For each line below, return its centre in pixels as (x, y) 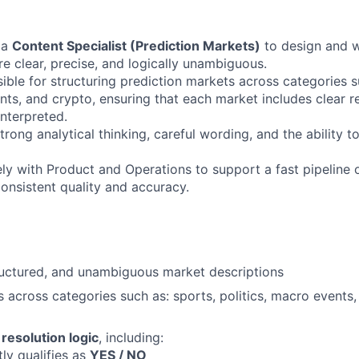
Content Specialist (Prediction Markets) (136, 45)
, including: (131, 337)
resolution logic (50, 337)
